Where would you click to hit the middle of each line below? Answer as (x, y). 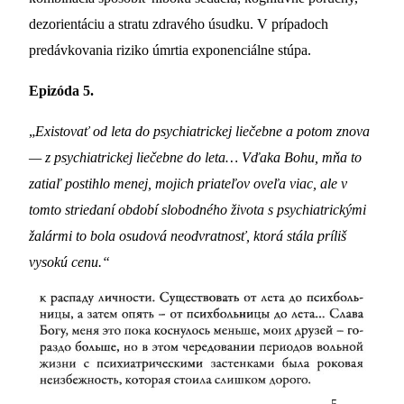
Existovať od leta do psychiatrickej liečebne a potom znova (202, 132)
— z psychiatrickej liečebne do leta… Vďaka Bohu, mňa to (195, 158)
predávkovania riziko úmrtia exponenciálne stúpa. (170, 50)
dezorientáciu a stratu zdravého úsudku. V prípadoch (179, 23)
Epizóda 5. (61, 91)
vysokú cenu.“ (69, 262)
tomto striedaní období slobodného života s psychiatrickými (197, 210)
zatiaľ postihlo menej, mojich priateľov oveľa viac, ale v (188, 184)
